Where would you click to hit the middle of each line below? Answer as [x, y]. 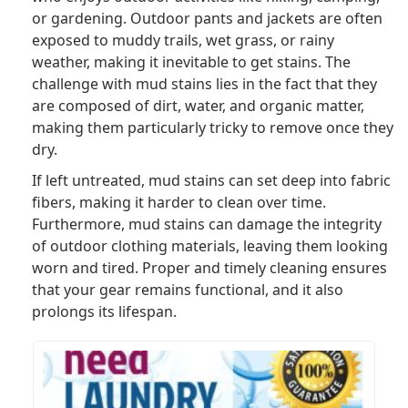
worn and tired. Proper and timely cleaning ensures [209, 267]
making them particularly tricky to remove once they [213, 127]
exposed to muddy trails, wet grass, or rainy [183, 40]
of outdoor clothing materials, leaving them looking [210, 245]
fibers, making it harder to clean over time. [179, 202]
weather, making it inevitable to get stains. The [191, 61]
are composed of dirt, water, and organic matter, [198, 105]
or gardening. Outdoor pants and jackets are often [207, 18]
